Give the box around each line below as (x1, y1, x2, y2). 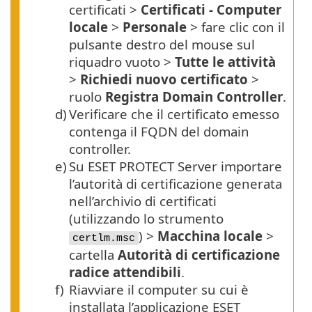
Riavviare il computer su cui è (69, 281, 249, 299)
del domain (178, 123, 249, 141)
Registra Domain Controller (105, 88, 283, 106)
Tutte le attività (175, 53, 276, 71)
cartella (69, 246, 118, 264)
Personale (123, 18, 187, 36)
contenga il (69, 123, 141, 141)
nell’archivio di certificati (69, 192, 217, 210)
